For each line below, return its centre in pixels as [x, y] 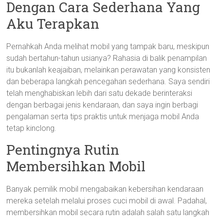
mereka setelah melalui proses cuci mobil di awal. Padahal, [107, 201]
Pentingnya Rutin [63, 150]
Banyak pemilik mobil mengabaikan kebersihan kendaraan [105, 189]
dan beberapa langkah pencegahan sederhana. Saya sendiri [108, 82]
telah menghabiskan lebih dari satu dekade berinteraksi [100, 93]
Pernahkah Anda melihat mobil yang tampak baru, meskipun [108, 46]
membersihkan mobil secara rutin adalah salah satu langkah [108, 212]
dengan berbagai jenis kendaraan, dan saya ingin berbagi [102, 105]
